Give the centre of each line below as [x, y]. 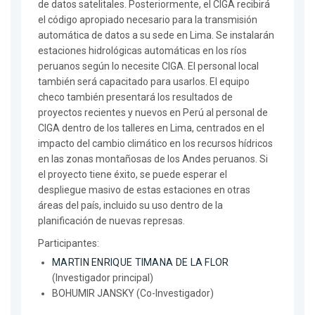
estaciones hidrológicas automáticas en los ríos [142, 51]
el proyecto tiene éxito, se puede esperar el [133, 175]
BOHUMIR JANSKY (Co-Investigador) [133, 294]
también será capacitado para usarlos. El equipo [144, 82]
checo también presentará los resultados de [135, 97]
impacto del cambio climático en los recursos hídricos [155, 144]
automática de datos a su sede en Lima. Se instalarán [156, 36]
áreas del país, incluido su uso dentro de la [130, 206]
